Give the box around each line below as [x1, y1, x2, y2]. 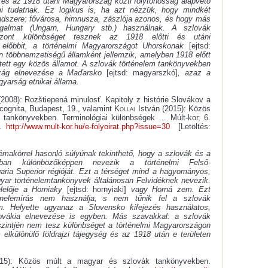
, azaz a [178, 68, 211, 78]
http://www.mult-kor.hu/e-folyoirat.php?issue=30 [6, 122, 170, 132]
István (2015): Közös [135, 104, 211, 114]
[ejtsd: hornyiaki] [66, 185, 127, 194]
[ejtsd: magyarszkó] [106, 68, 178, 78]
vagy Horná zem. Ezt [126, 185, 211, 194]
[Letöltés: [170, 122, 211, 132]
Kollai [114, 104, 136, 114]
